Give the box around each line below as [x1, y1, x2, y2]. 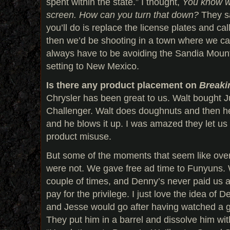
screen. [46, 9, 76, 20]
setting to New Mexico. [46, 60, 139, 71]
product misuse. [46, 130, 111, 142]
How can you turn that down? [79, 9, 199, 20]
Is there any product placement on [46, 79, 199, 90]
